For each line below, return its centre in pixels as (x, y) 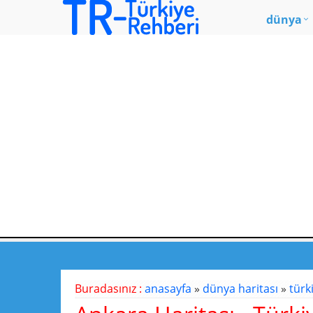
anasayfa (168, 289)
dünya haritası (240, 289)
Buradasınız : (110, 289)
